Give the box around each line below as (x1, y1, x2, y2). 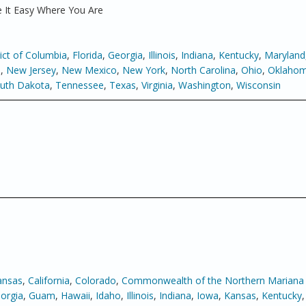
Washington (178, 79, 231, 92)
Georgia (108, 48, 143, 61)
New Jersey (6, 64, 56, 76)
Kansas (224, 289, 256, 302)
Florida (72, 48, 102, 61)
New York (122, 64, 165, 76)
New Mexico (61, 64, 117, 76)
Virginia (141, 79, 173, 92)
